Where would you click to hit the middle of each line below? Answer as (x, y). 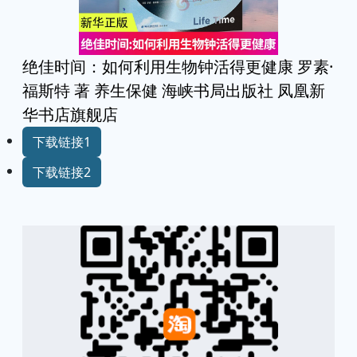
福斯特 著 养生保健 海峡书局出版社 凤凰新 (174, 90)
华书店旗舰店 (70, 114)
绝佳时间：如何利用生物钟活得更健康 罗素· (178, 66)
